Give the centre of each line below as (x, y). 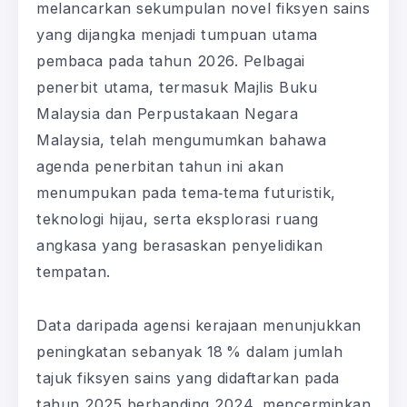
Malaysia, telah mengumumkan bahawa (181, 139)
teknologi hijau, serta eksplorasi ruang (178, 218)
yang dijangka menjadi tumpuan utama (177, 34)
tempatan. (74, 271)
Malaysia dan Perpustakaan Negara (167, 113)
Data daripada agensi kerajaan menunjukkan (199, 325)
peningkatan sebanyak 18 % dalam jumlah (189, 351)
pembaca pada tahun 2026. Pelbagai (171, 60)
